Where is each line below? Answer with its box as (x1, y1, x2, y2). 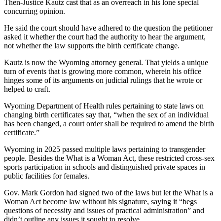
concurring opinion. (4, 6, 67, 15)
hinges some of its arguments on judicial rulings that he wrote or (4, 75, 202, 84)
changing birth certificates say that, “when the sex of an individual (4, 110, 209, 119)
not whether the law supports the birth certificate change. (4, 41, 180, 50)
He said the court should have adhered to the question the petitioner (4, 23, 213, 32)
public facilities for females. (4, 171, 89, 180)
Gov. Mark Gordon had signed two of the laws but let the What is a (4, 188, 213, 197)
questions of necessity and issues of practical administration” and (4, 206, 204, 215)
